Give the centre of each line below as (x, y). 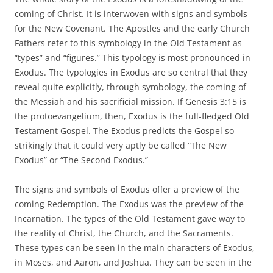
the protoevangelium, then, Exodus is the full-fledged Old (132, 116)
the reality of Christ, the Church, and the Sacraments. (124, 233)
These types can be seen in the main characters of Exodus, (135, 247)
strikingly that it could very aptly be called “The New (121, 145)
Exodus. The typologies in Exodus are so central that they (131, 72)
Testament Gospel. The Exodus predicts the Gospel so (124, 130)
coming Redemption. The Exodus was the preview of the (129, 204)
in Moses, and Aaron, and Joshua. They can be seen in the (133, 262)
